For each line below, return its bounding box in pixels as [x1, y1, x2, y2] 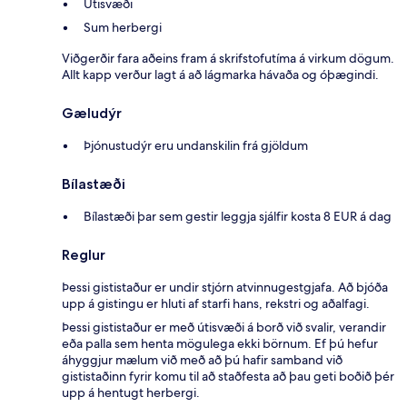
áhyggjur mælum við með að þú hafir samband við [62, 351, 342, 368]
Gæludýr [62, 104, 122, 122]
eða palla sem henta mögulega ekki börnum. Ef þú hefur [62, 334, 378, 352]
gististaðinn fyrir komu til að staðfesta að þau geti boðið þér [62, 367, 394, 384]
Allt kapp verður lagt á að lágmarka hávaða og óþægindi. [62, 65, 379, 83]
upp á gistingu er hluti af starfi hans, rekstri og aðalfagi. [62, 294, 370, 312]
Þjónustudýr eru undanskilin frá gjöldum [84, 136, 308, 154]
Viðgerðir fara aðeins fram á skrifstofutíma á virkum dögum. [62, 49, 394, 66]
